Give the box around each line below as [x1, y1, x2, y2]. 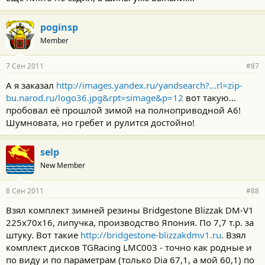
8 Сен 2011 [6, 186, 44, 196]
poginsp [40, 21, 78, 34]
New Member [40, 160, 85, 170]
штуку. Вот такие [6, 229, 80, 241]
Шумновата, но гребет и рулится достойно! [6, 117, 195, 128]
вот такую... [183, 92, 236, 104]
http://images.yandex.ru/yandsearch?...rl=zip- [56, 79, 243, 91]
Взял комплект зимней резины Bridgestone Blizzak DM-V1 [6, 204, 254, 216]
